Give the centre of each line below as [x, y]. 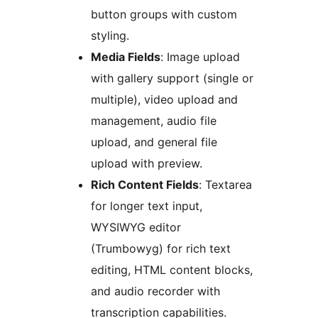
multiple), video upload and [164, 100]
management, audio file [154, 121]
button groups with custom [164, 15]
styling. [110, 36]
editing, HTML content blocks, [172, 270]
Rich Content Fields [145, 185]
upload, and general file [154, 142]
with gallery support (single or [172, 78]
